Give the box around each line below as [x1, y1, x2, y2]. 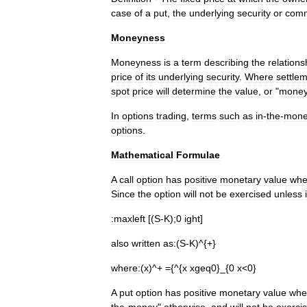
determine [172, 86, 216, 97]
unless [274, 188, 302, 199]
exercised [230, 188, 271, 199]
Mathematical [111, 149, 173, 160]
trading [156, 110, 186, 121]
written [132, 238, 160, 249]
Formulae [176, 149, 220, 160]
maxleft [114, 213, 145, 224]
